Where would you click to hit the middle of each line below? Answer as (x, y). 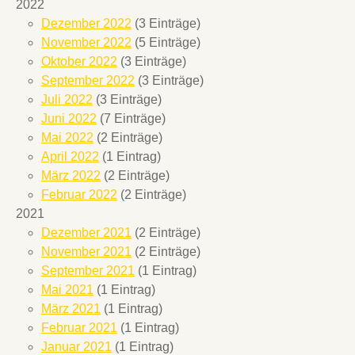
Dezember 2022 (86, 24)
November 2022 (86, 43)
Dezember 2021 (86, 233)
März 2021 (71, 309)
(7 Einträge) (131, 119)
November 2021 (86, 252)
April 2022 (70, 157)
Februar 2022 (79, 195)
